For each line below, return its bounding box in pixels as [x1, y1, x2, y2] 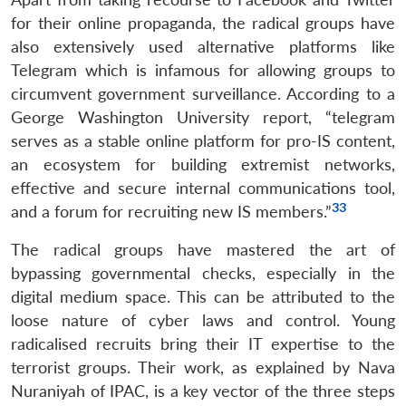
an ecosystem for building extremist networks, [11, 154, 395, 174]
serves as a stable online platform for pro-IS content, [11, 130, 395, 150]
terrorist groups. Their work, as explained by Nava [11, 357, 395, 377]
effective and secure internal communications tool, [11, 178, 395, 198]
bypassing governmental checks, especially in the [11, 263, 395, 283]
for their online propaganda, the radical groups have [11, 13, 395, 33]
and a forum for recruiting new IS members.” [11, 201, 332, 221]
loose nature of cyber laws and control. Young [11, 310, 395, 330]
